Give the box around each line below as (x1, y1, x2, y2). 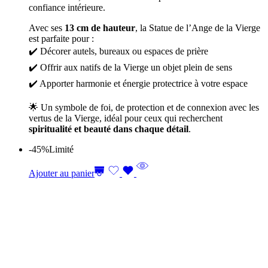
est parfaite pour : (29, 33, 94, 44)
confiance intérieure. (29, 2, 105, 13)
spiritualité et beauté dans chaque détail (29, 124, 188, 134)
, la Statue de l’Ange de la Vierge (135, 23, 260, 33)
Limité (49, 144, 74, 154)
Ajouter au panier (29, 168, 95, 178)
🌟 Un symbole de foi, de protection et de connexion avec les (29, 102, 259, 112)
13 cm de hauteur (65, 23, 135, 33)
